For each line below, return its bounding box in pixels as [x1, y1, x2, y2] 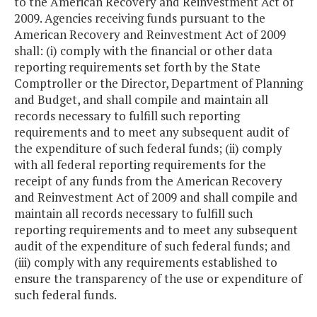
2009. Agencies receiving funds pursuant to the [14, 10, 265, 27]
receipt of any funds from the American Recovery [14, 173, 282, 190]
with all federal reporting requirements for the [14, 156, 266, 173]
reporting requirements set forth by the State [14, 59, 260, 76]
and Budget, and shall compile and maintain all [14, 91, 268, 108]
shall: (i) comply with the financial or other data [14, 42, 272, 59]
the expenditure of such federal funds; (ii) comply [14, 140, 282, 157]
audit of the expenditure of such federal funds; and [14, 238, 291, 255]
